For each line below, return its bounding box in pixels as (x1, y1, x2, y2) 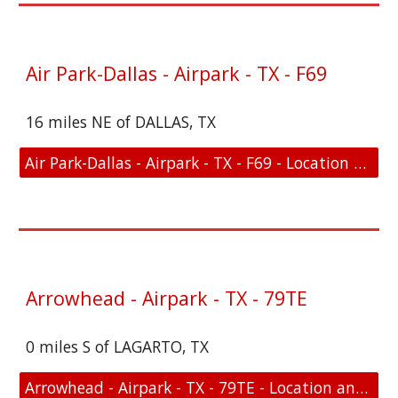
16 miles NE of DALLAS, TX (26, 111, 221, 132)
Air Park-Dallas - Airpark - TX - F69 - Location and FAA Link (354, 152, 367, 173)
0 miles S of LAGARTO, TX (26, 336, 210, 357)
